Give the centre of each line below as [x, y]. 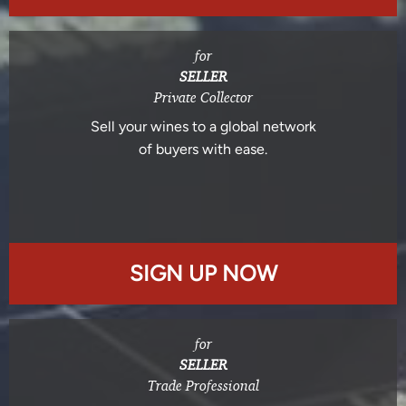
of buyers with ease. [203, 150]
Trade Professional [203, 386]
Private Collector [203, 97]
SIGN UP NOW [203, 274]
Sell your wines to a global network [203, 127]
